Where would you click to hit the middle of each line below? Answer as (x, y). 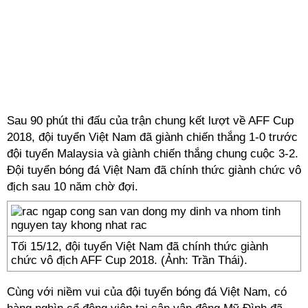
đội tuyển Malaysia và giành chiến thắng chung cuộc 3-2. (153, 154)
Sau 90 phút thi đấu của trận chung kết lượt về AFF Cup (150, 121)
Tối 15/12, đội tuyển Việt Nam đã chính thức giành (140, 246)
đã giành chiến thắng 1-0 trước (217, 137)
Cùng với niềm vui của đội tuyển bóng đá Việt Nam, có (147, 292)
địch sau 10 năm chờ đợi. (73, 187)
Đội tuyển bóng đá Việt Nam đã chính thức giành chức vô (154, 170)
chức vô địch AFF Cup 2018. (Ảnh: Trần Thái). (129, 260)
